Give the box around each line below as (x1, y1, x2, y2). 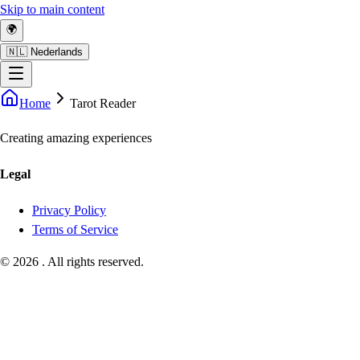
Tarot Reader (70, 96, 136, 110)
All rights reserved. (47, 255, 144, 269)
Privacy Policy (32, 203, 106, 218)
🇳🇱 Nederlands (6, 46, 83, 58)
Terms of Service (32, 223, 118, 237)
